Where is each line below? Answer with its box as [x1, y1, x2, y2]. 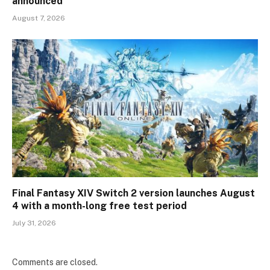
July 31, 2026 [12, 219, 56, 228]
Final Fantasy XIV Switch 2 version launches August [12, 187, 255, 199]
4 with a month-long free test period [12, 200, 187, 212]
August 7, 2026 [12, 13, 65, 22]
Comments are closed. [12, 257, 98, 268]
